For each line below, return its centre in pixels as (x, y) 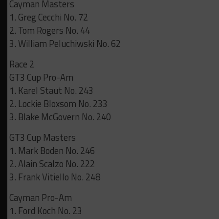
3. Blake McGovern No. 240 (60, 117)
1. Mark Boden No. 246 (52, 151)
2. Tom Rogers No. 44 (49, 31)
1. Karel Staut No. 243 (51, 91)
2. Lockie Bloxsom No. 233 (58, 104)
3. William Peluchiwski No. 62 (65, 44)
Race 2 (22, 64)
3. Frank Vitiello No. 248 (55, 177)
